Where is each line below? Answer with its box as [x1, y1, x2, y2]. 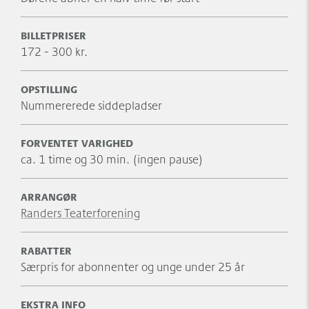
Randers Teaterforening [21, 203, 140, 221]
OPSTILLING [21, 81, 77, 97]
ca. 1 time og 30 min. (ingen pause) [21, 150, 203, 168]
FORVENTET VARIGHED [21, 134, 133, 150]
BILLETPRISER [21, 27, 86, 43]
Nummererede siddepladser [21, 96, 162, 114]
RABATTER [21, 242, 72, 258]
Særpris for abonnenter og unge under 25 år [21, 257, 245, 275]
